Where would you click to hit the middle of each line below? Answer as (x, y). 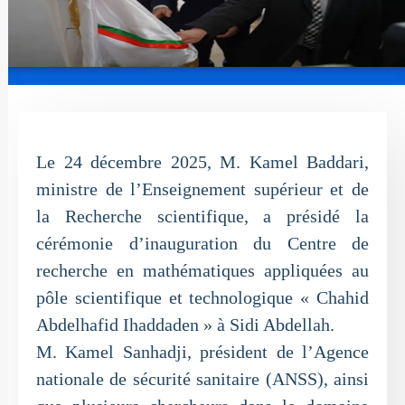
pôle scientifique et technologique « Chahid (202, 297)
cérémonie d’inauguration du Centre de (202, 243)
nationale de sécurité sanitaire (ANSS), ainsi (202, 379)
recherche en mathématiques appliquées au (202, 270)
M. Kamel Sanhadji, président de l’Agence (202, 352)
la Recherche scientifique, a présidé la (202, 216)
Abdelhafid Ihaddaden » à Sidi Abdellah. (185, 325)
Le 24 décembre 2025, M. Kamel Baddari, (202, 162)
